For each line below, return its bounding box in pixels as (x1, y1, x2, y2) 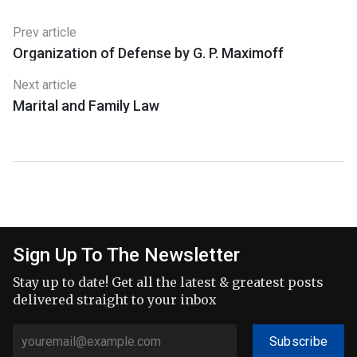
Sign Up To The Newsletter (13, 244, 240, 267)
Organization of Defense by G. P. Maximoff (13, 45, 284, 62)
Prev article (13, 25, 76, 41)
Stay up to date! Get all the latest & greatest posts (13, 274, 324, 291)
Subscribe (269, 334, 328, 350)
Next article (13, 77, 76, 93)
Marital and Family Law (13, 97, 159, 115)
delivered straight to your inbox (13, 292, 217, 308)
